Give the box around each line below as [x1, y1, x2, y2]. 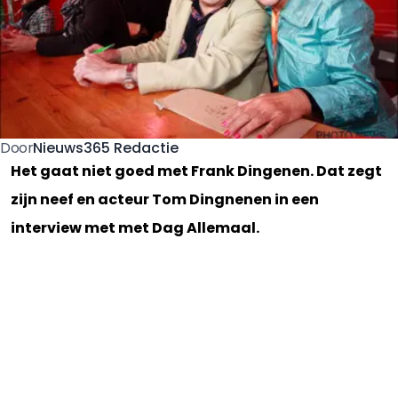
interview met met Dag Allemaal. [11, 218, 259, 238]
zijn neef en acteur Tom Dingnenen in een [11, 189, 319, 210]
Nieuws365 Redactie [33, 137, 179, 158]
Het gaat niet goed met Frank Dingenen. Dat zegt [11, 161, 382, 181]
